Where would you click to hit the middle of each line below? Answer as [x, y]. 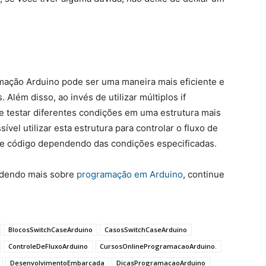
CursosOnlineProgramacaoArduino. [158, 246]
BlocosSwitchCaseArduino [50, 230]
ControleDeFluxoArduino [48, 246]
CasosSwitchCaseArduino [146, 230]
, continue [204, 175]
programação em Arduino [130, 175]
